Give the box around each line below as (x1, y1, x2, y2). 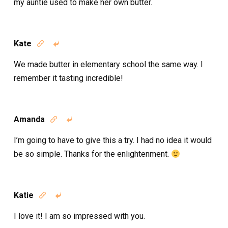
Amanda (14, 114, 45, 124)
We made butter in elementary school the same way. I (14, 59, 203, 69)
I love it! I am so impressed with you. (14, 211, 145, 221)
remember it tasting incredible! (14, 73, 123, 83)
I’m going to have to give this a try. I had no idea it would (14, 135, 212, 145)
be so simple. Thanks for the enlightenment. (14, 149, 171, 159)
